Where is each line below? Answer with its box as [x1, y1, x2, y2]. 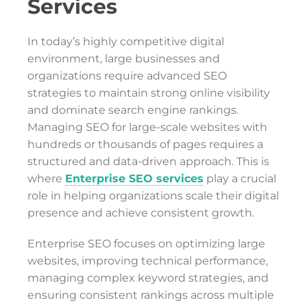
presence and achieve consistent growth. [27, 206, 254, 219]
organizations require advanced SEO [27, 69, 227, 82]
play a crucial [204, 172, 276, 185]
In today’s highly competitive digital [27, 35, 224, 48]
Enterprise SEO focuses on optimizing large [27, 237, 265, 250]
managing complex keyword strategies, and [27, 271, 269, 284]
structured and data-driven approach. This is [27, 155, 269, 168]
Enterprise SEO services [65, 172, 204, 185]
